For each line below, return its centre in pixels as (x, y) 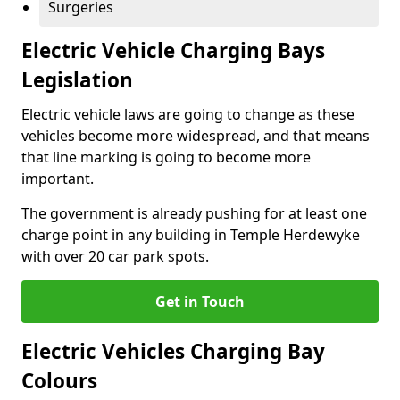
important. (58, 179)
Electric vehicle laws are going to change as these (188, 114)
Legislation (77, 80)
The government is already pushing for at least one (194, 213)
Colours (59, 381)
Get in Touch (200, 302)
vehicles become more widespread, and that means (196, 136)
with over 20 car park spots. (115, 256)
